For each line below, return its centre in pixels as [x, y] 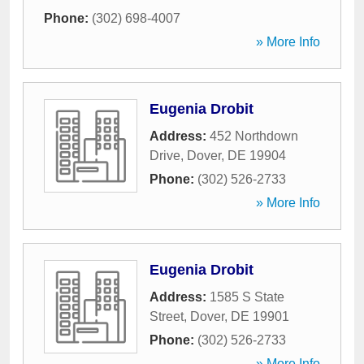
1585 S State [247, 297]
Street [167, 316]
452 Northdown [254, 136]
